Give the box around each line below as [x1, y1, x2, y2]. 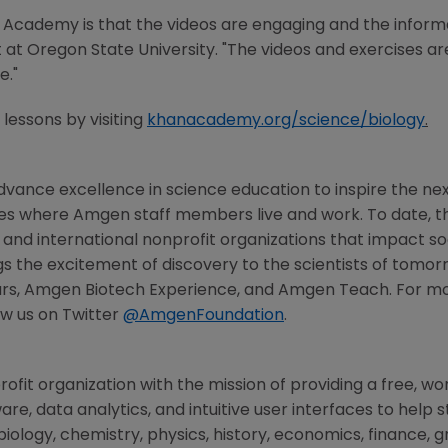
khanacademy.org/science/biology [147, 113, 425, 130]
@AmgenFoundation [123, 308, 284, 325]
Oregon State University [27, 43, 215, 60]
